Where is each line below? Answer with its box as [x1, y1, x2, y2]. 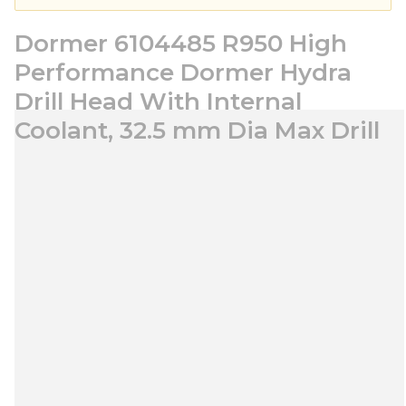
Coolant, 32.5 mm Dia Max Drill [14, 116, 380, 145]
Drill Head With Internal [14, 87, 302, 116]
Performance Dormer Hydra [14, 58, 352, 87]
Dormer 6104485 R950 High [14, 29, 347, 58]
